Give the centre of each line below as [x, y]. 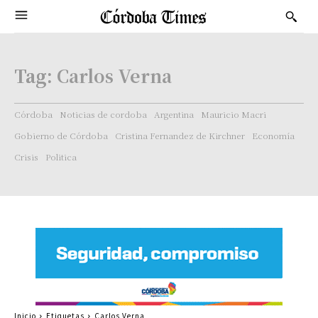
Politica [61, 157]
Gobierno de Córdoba [61, 135]
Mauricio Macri [234, 114]
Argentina [174, 114]
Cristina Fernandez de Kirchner [180, 135]
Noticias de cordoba [103, 114]
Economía [273, 135]
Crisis [26, 157]
